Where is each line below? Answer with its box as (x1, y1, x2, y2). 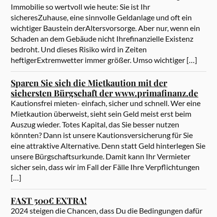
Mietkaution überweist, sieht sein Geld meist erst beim (11, 108, 192, 118)
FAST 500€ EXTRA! (11, 194, 87, 206)
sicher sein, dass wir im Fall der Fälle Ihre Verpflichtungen (11, 162, 200, 171)
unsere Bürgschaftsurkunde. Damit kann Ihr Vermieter (11, 151, 191, 161)
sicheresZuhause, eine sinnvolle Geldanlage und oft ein (11, 12, 192, 22)
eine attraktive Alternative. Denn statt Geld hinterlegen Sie (11, 140, 206, 150)
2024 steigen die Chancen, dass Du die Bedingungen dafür (11, 205, 203, 215)
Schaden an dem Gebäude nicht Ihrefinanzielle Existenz (11, 33, 194, 43)
